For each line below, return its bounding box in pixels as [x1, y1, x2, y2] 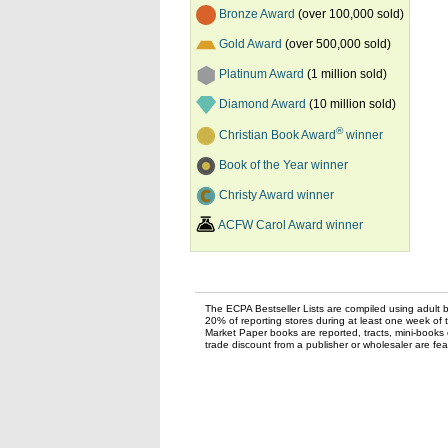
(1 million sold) [304, 67, 387, 82]
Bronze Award [219, 7, 295, 22]
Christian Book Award [219, 128, 336, 142]
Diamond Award [219, 97, 306, 112]
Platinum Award [219, 67, 304, 82]
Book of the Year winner [219, 158, 348, 172]
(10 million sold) [306, 97, 396, 112]
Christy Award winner [219, 188, 334, 202]
